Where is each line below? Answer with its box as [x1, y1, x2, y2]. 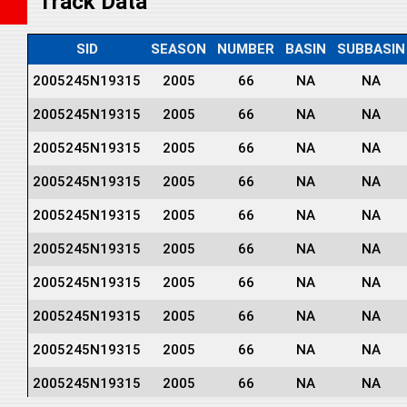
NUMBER [217, 40, 274, 57]
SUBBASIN [337, 40, 405, 57]
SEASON [151, 40, 206, 57]
